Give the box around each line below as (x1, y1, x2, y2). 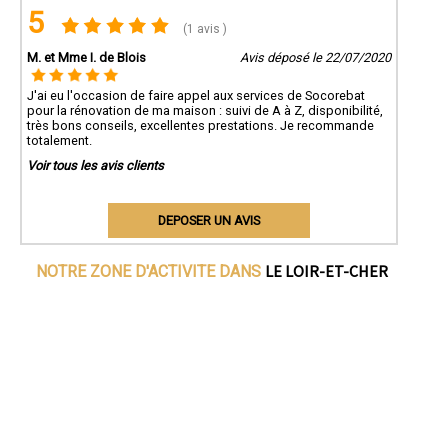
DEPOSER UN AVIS (157, 213, 260, 229)
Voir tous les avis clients (27, 158, 164, 174)
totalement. (27, 133, 92, 149)
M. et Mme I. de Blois (27, 50, 146, 66)
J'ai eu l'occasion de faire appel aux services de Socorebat (27, 88, 365, 104)
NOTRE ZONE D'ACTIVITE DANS (35, 262, 265, 282)
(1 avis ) (180, 22, 228, 37)
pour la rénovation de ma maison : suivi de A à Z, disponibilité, (27, 103, 383, 119)
